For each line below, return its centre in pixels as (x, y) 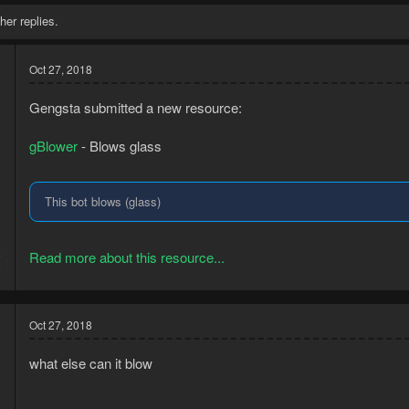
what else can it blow (91, 363)
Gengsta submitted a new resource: (136, 108)
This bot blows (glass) (103, 201)
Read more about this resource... (127, 257)
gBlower (53, 146)
